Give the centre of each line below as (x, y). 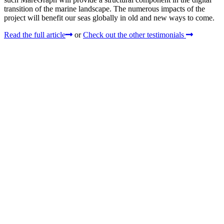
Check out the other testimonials (134, 34)
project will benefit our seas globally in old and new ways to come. (109, 17)
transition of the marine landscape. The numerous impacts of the (104, 8)
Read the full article (35, 34)
